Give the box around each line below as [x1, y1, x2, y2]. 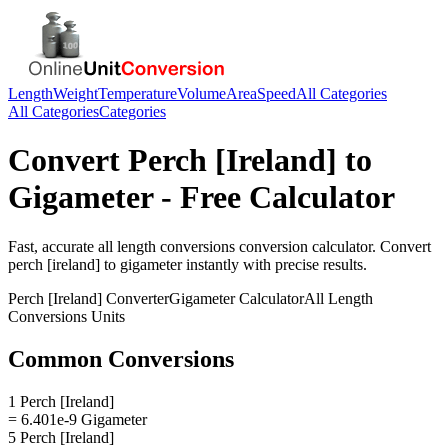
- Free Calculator [153, 179, 395, 216]
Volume [177, 85, 226, 102]
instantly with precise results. [182, 255, 367, 273]
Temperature [98, 85, 177, 102]
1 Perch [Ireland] [8, 392, 114, 410]
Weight [53, 85, 98, 102]
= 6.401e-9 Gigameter [8, 410, 147, 428]
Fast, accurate [8, 237, 98, 255]
